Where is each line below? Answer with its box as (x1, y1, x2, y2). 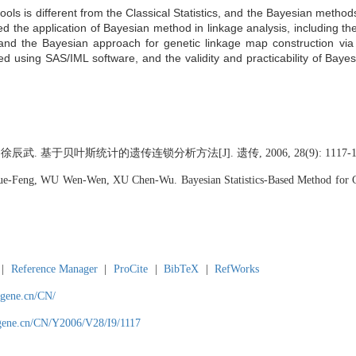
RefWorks (215, 263, 260, 276)
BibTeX (164, 263, 199, 276)
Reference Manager (10, 263, 98, 276)
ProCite (113, 263, 148, 276)
